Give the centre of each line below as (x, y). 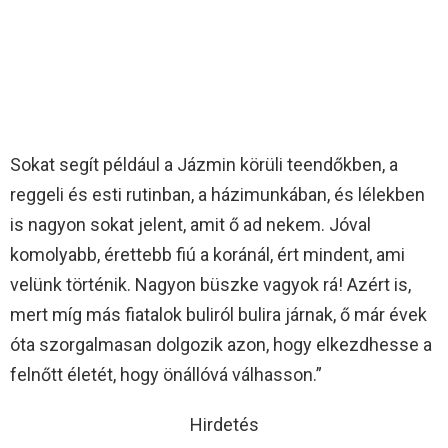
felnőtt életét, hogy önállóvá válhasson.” (166, 374)
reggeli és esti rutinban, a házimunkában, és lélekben (217, 194)
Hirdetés (224, 424)
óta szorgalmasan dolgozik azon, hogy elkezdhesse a (221, 344)
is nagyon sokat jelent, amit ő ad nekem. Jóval (190, 224)
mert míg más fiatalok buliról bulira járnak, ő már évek (218, 314)
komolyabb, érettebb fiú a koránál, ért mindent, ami (207, 254)
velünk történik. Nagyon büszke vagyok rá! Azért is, (210, 284)
